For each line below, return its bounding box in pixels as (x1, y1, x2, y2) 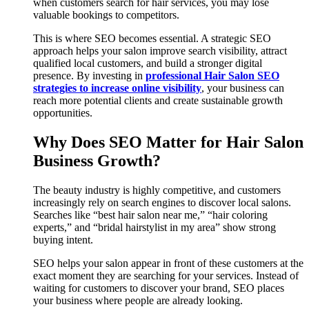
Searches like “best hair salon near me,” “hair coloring (33, 208, 268, 221)
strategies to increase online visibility (33, 82, 201, 94)
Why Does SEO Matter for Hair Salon (33, 133, 303, 152)
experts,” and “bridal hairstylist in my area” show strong (33, 221, 276, 233)
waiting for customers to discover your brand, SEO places (33, 281, 284, 294)
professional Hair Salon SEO (146, 70, 279, 82)
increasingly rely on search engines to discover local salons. (33, 196, 291, 208)
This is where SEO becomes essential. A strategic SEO (33, 32, 271, 45)
